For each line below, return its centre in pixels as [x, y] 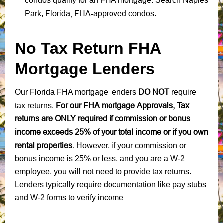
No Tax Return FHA [88, 48]
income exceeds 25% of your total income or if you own [111, 132]
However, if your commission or [131, 145]
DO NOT [154, 91]
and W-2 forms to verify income [69, 197]
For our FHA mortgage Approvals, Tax [121, 105]
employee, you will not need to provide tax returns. [103, 171]
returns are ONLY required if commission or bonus [103, 118]
